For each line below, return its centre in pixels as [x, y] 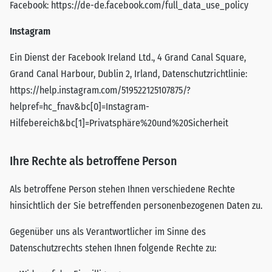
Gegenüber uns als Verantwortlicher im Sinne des [108, 232]
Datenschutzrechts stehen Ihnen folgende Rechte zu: [113, 248]
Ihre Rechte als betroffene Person [93, 161]
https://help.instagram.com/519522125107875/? [100, 90]
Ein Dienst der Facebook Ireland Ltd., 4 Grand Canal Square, [128, 57]
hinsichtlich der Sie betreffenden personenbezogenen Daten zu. [136, 206]
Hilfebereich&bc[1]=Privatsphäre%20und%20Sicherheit [119, 123]
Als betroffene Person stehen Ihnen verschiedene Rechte [122, 189]
